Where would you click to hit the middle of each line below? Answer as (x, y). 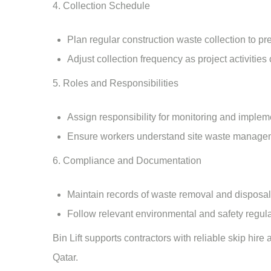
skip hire (246, 238)
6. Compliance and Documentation (127, 161)
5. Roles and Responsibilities (116, 83)
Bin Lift (67, 238)
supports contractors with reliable (155, 238)
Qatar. (65, 257)
